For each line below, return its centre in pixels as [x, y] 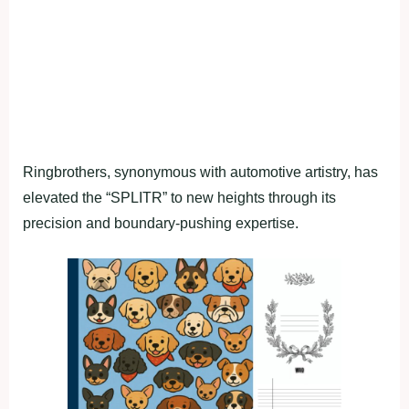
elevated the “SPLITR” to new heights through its [179, 197]
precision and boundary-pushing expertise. [161, 223]
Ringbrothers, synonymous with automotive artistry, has [200, 172]
